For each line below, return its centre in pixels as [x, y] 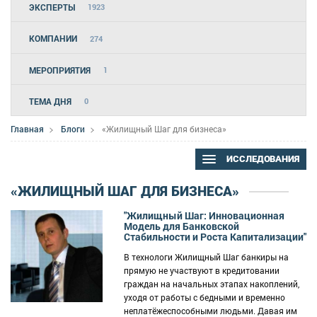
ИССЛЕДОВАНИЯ [262, 158]
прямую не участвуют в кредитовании [202, 270]
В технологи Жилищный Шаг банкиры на [206, 257]
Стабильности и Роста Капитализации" [215, 236]
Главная [27, 128]
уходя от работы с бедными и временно [204, 297]
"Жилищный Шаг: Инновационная [204, 215]
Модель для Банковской [181, 226]
